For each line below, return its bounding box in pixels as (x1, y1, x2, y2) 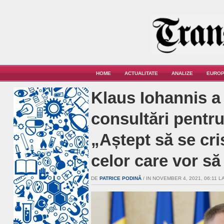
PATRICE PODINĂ (99, 175, 141, 181)
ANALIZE (171, 70, 193, 76)
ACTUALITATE (124, 70, 158, 76)
